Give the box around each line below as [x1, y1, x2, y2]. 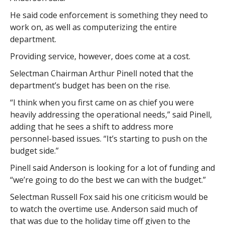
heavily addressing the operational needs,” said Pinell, [10, 109, 212, 121]
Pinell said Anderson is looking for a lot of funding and [10, 162, 215, 174]
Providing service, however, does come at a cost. [10, 51, 190, 62]
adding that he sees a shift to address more [10, 121, 173, 133]
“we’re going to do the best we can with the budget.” [10, 174, 206, 186]
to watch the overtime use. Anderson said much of [10, 203, 198, 215]
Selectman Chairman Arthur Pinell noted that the [10, 68, 193, 79]
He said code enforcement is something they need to [10, 10, 208, 21]
